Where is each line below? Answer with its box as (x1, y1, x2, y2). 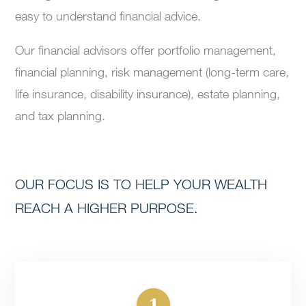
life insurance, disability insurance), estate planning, (15, 85, 281, 101)
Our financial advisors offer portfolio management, (15, 42, 277, 57)
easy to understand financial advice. (15, 8, 201, 23)
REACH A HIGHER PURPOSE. (15, 199, 199, 217)
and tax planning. (15, 107, 106, 123)
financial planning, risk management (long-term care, (15, 64, 290, 79)
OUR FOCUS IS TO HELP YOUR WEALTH (15, 176, 268, 193)
